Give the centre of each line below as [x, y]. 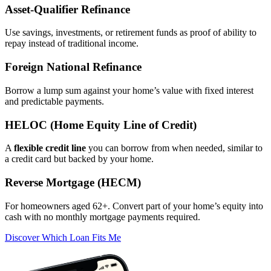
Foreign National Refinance [73, 67]
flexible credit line [50, 148]
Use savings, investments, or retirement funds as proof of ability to [131, 33]
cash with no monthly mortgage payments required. [103, 217]
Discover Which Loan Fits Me [63, 237]
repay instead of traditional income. [72, 44]
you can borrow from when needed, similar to [174, 148]
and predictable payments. [54, 101]
